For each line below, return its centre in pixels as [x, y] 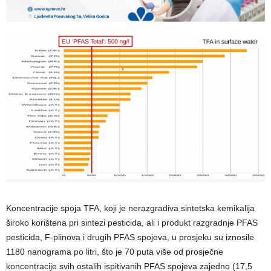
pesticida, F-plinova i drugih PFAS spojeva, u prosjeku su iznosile [130, 237]
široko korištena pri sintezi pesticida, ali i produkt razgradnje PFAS [132, 223]
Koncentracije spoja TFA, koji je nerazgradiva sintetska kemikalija [130, 208]
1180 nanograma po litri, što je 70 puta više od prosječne [115, 252]
